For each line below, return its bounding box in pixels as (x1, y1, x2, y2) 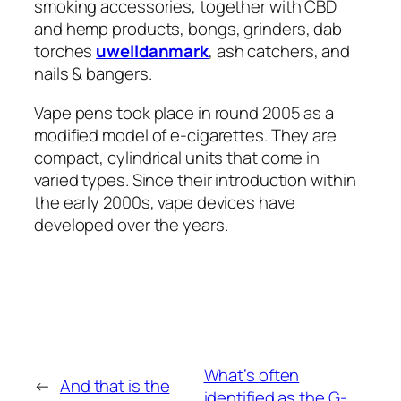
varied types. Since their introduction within (34, 167, 356, 192)
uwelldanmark (96, 39, 209, 64)
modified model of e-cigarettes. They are (34, 123, 337, 147)
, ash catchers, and (209, 39, 351, 64)
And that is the (59, 374, 170, 398)
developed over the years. (34, 212, 228, 236)
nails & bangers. (34, 62, 152, 86)
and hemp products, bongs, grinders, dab (34, 17, 343, 41)
